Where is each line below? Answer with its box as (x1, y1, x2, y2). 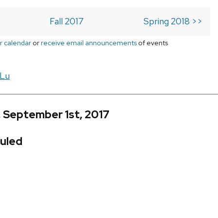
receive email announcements (41, 38, 137, 48)
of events (137, 38, 168, 48)
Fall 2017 (49, 16, 84, 27)
